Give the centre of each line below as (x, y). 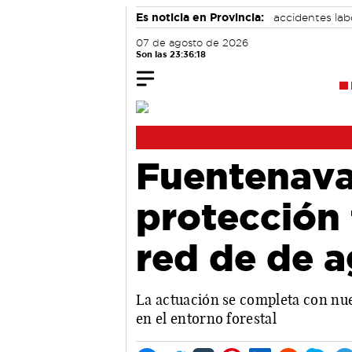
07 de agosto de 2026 (192, 43)
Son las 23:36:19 (171, 54)
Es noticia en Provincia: (200, 17)
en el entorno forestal (207, 318)
